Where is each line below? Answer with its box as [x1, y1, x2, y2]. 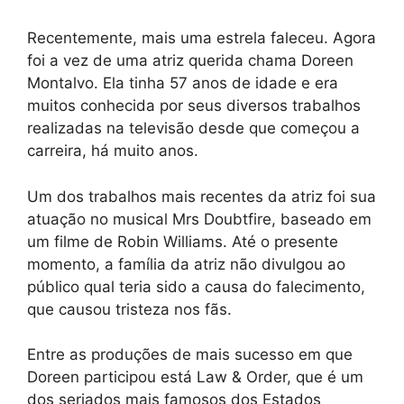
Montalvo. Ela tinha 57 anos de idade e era [27, 74, 338, 93]
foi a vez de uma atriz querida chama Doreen [27, 51, 353, 70]
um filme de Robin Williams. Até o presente [27, 232, 338, 251]
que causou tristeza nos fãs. [27, 299, 232, 318]
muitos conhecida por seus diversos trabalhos [27, 96, 361, 115]
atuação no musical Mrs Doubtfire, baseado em [27, 209, 372, 228]
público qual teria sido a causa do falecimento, [27, 277, 365, 296]
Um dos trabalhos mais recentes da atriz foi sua [27, 187, 376, 206]
